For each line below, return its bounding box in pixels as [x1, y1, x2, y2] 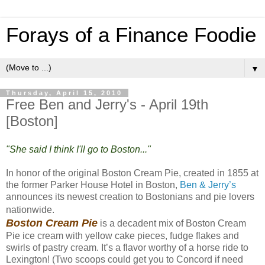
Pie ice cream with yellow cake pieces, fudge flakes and [6, 230, 239, 241]
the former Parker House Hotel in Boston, [6, 179, 180, 190]
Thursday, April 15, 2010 [6, 89, 122, 96]
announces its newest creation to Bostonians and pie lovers [6, 191, 254, 202]
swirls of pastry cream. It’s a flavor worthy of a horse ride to [6, 242, 248, 253]
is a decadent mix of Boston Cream [98, 218, 246, 228]
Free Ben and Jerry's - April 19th [6, 96, 208, 112]
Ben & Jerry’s [180, 179, 236, 190]
